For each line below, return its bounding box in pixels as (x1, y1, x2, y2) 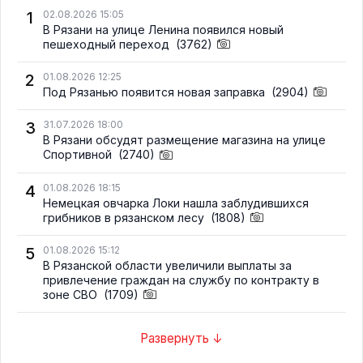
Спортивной (43, 147, 115, 162)
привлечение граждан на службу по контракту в (43, 272, 319, 287)
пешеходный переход (43, 37, 173, 52)
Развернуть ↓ (140, 331, 223, 347)
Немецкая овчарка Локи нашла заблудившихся (43, 195, 309, 210)
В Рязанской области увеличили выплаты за (43, 258, 292, 272)
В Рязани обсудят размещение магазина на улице (43, 133, 326, 147)
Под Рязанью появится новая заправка (43, 85, 268, 100)
